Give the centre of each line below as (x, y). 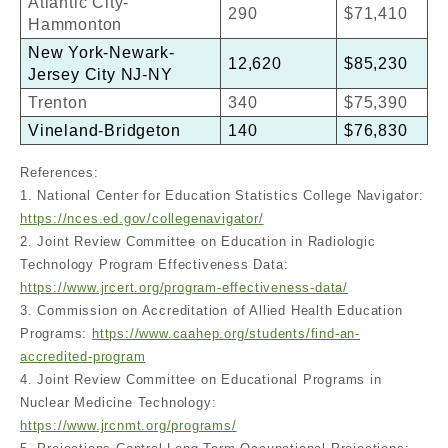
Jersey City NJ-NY (100, 74)
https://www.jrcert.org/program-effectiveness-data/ (184, 287)
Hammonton (75, 24)
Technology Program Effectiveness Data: (154, 264)
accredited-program (83, 356)
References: (59, 172)
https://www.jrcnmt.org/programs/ (128, 425)
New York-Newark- (101, 52)
